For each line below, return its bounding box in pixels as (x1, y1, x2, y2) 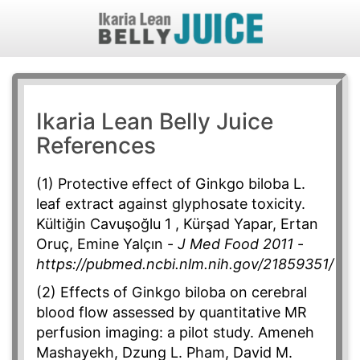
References (36, 132, 156, 160)
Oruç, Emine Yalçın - (36, 235, 178, 253)
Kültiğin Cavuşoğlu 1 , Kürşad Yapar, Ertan (36, 215, 318, 233)
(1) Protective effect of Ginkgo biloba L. (36, 175, 305, 193)
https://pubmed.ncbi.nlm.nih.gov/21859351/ (36, 256, 333, 273)
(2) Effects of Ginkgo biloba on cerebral (36, 284, 307, 301)
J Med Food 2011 (178, 235, 293, 253)
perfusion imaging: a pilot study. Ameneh (36, 324, 314, 342)
